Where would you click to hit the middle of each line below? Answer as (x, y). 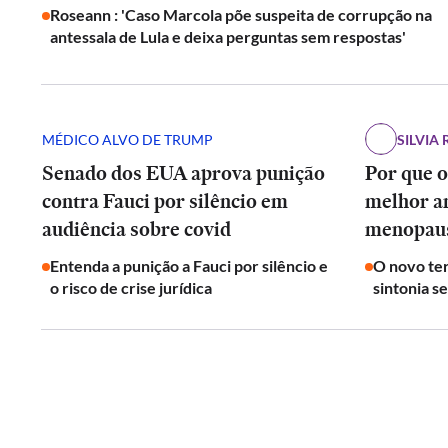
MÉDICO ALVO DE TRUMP (127, 139)
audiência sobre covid (136, 229)
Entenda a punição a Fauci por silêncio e (189, 265)
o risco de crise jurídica (131, 287)
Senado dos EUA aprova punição (183, 173)
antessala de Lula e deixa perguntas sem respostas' (228, 36)
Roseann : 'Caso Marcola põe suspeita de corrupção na (241, 14)
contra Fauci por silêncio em (165, 201)
